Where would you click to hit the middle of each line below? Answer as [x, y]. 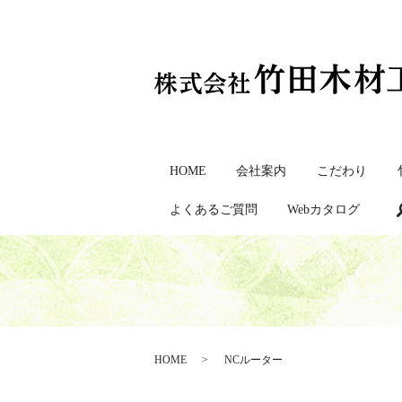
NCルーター [253, 359]
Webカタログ [324, 210]
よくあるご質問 [213, 210]
